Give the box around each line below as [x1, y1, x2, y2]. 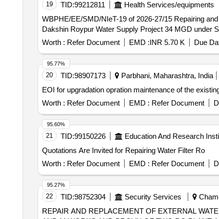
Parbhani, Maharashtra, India [119, 71, 213, 80]
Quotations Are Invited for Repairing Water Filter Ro [42, 146, 205, 154]
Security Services [124, 193, 181, 201]
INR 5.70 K [149, 38, 185, 46]
